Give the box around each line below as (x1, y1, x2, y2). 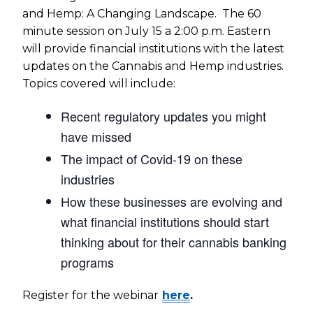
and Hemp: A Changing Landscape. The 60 (22, 7, 261, 20)
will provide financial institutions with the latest (22, 42, 284, 55)
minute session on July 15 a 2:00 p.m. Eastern (22, 24, 270, 38)
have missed (61, 127, 131, 145)
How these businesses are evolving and (61, 192, 282, 210)
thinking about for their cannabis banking (61, 233, 286, 251)
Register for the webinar (22, 289, 159, 302)
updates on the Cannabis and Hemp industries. (22, 59, 284, 73)
